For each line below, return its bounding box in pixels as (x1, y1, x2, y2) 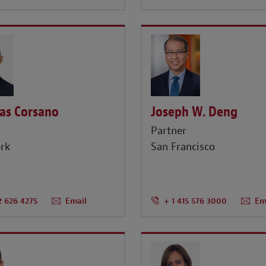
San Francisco (151, 140, 216, 154)
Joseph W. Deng (151, 102, 238, 121)
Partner (151, 124, 187, 138)
